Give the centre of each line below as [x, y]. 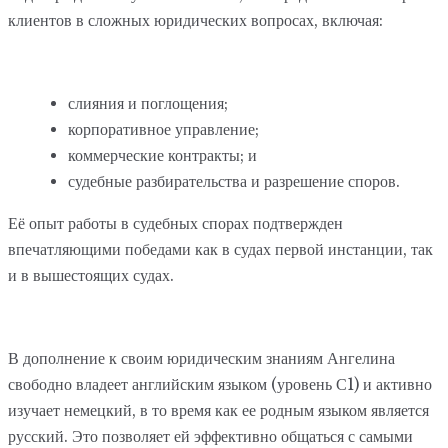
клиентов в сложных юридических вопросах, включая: [195, 20]
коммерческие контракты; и [162, 155]
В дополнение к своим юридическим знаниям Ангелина [201, 358]
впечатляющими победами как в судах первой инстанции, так [220, 249]
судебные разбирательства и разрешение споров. [234, 181]
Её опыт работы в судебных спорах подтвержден [175, 223]
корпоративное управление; [163, 129]
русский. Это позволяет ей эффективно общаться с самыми [210, 436]
